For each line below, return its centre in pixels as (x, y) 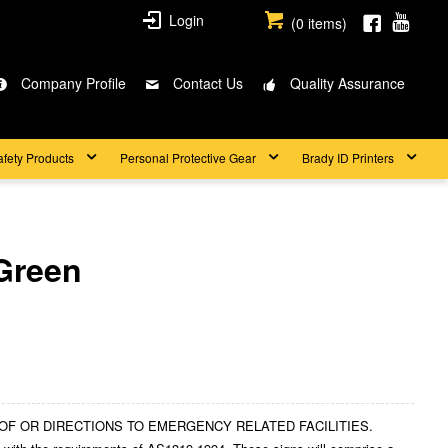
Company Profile (73, 83)
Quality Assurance (347, 83)
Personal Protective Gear (188, 157)
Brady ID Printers (348, 157)
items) (326, 23)
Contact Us (207, 83)
